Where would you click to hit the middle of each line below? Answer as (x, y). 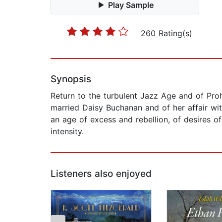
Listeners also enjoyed (101, 174)
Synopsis (71, 79)
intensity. (67, 132)
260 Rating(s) (166, 33)
